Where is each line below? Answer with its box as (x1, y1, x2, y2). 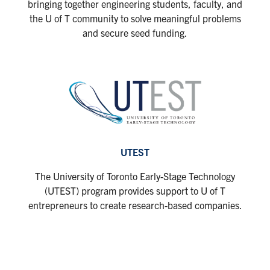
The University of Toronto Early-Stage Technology (35, 169, 235, 182)
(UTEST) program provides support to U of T (45, 184, 225, 196)
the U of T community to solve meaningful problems (29, 11, 241, 24)
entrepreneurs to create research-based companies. (28, 198, 242, 211)
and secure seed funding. (83, 26, 187, 39)
